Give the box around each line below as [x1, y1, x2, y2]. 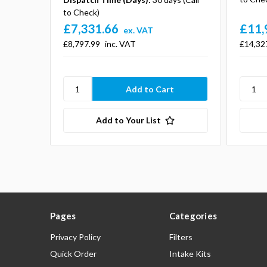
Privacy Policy [50, 232, 101, 243]
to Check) [63, 7, 100, 18]
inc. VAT [104, 39, 136, 49]
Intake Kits [169, 249, 211, 259]
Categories [169, 210, 217, 222]
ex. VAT [123, 25, 153, 36]
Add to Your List [96, 115, 162, 126]
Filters [169, 232, 193, 243]
